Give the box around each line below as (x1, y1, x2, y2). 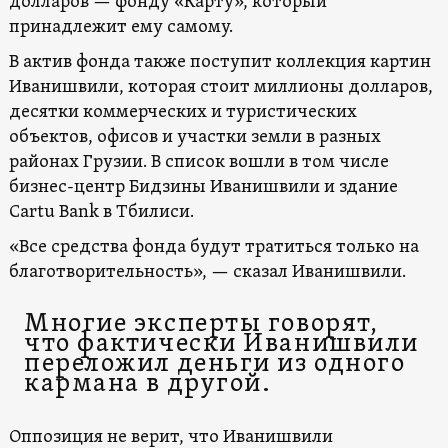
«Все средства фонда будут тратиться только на (8, 235, 419, 259)
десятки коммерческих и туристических (8, 100, 357, 124)
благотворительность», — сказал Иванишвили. (8, 260, 406, 284)
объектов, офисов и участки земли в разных (8, 125, 381, 149)
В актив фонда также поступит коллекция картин (8, 50, 431, 74)
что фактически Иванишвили (23, 327, 419, 361)
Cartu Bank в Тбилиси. (8, 200, 194, 224)
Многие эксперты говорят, (23, 307, 379, 341)
